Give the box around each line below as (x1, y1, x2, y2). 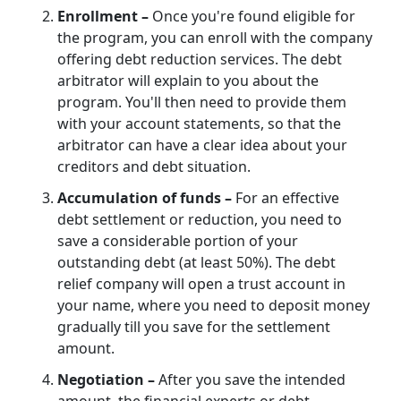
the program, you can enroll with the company (57, 27, 372, 47)
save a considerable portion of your (57, 230, 298, 251)
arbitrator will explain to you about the (57, 70, 319, 90)
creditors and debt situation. (57, 156, 251, 176)
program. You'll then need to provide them (57, 91, 346, 112)
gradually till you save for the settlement (57, 316, 330, 337)
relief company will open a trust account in (57, 273, 346, 294)
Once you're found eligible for (152, 5, 355, 26)
